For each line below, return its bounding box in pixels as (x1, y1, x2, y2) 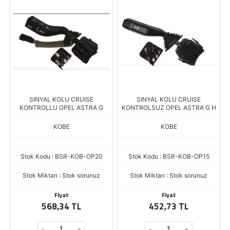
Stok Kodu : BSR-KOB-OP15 (128, 152, 209, 160)
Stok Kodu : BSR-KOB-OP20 (20, 152, 103, 160)
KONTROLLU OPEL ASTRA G (20, 104, 103, 111)
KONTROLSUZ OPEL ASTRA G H (121, 104, 216, 111)
